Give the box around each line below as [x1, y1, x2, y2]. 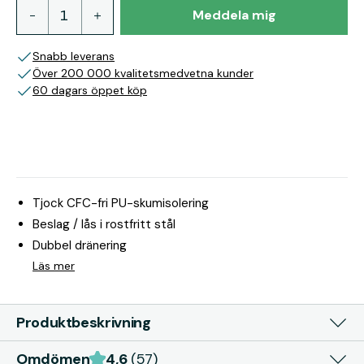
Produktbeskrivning [16, 313, 151, 332]
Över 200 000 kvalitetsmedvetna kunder [32, 66, 253, 80]
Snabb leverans [32, 49, 115, 63]
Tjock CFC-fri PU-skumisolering [32, 195, 209, 211]
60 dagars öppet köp [32, 83, 147, 97]
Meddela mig [192, 6, 276, 24]
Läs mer [32, 258, 75, 273]
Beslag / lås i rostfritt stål [32, 216, 175, 232]
